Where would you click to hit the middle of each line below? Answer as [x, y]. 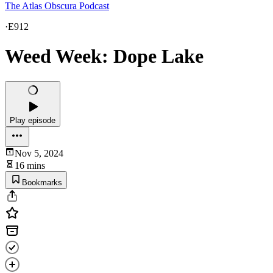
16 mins [30, 165]
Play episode [33, 120]
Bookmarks [42, 182]
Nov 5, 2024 [39, 153]
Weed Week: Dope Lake [104, 56]
